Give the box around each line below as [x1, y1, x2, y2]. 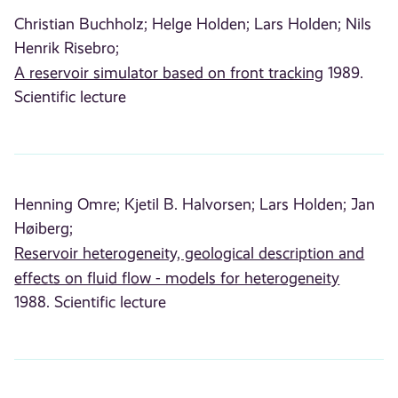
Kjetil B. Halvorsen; [124, 195, 256, 213]
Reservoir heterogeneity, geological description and [14, 243, 365, 262]
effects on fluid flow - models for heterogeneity [14, 268, 340, 287]
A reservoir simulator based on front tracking [14, 63, 324, 82]
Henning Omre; [14, 195, 121, 213]
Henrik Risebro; [14, 38, 120, 57]
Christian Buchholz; [14, 14, 148, 33]
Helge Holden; [152, 14, 251, 33]
